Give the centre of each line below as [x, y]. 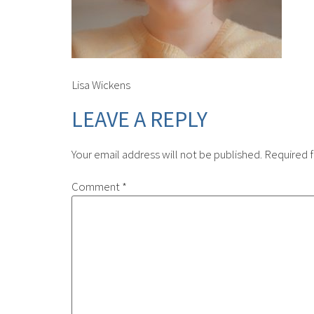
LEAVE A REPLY [139, 119]
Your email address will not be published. [167, 154]
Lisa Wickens [101, 85]
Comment [97, 186]
